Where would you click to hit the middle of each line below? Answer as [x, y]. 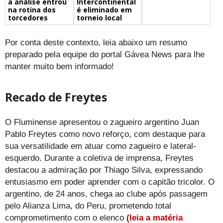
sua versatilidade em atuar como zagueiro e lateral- [101, 146]
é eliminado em [104, 10]
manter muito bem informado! [59, 67]
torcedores [28, 18]
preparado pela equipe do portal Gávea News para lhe [105, 55]
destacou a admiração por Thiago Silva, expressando [104, 170]
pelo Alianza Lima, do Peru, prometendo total [88, 206]
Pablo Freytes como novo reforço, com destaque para [105, 134]
